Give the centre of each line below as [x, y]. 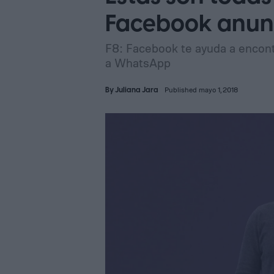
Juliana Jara [137, 90]
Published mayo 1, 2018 [201, 90]
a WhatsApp [138, 63]
